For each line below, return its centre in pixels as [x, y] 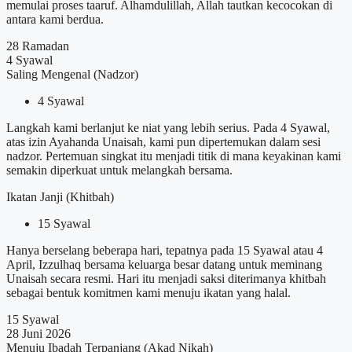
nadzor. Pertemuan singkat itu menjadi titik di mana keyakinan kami [174, 156]
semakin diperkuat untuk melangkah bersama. [119, 170]
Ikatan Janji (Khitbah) [60, 197]
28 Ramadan [38, 46]
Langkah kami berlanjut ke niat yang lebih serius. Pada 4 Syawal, [168, 128]
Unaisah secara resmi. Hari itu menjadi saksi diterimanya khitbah [166, 279]
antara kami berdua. [55, 20]
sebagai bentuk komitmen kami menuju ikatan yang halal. [148, 293]
